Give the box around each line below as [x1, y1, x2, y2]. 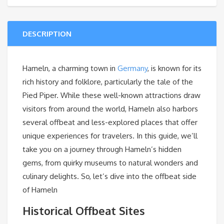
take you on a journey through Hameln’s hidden [22, 144, 181, 154]
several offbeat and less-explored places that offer [22, 117, 197, 127]
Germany [117, 63, 147, 73]
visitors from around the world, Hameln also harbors [22, 104, 198, 114]
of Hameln [22, 185, 57, 195]
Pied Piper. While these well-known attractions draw [22, 90, 200, 100]
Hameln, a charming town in [22, 63, 117, 73]
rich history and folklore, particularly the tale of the [22, 77, 193, 87]
